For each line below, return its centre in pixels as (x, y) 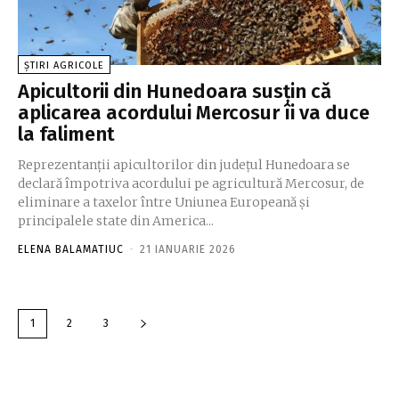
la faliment (66, 134)
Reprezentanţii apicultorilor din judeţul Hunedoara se (184, 165)
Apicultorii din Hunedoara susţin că (175, 92)
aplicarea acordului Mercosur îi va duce (194, 113)
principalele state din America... (116, 221)
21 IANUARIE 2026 (188, 250)
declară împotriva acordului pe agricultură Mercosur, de (191, 184)
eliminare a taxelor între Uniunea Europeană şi (164, 203)
